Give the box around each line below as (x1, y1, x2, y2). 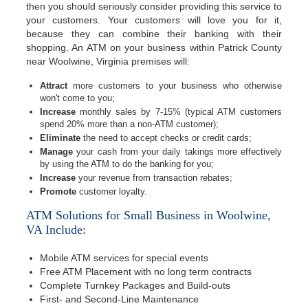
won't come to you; (40, 93, 115, 103)
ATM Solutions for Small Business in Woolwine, (26, 208, 271, 222)
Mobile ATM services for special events (40, 252, 208, 263)
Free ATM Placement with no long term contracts (40, 266, 252, 277)
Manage (40, 146, 73, 157)
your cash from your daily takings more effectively (73, 146, 282, 157)
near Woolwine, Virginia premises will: (26, 56, 190, 67)
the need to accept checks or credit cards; (80, 133, 252, 143)
